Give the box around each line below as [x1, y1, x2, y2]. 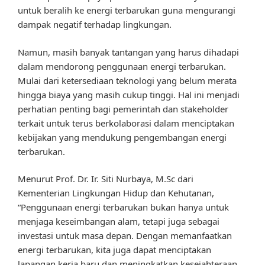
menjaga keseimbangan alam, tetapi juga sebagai [18, 215, 219, 228]
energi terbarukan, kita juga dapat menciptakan [18, 244, 211, 256]
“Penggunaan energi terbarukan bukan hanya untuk [18, 201, 229, 214]
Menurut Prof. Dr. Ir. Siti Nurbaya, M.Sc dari [18, 173, 193, 185]
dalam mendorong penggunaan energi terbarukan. [18, 60, 226, 72]
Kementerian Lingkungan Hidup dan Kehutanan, [18, 187, 214, 199]
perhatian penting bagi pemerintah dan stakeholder [18, 102, 228, 115]
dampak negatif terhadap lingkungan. [18, 18, 172, 31]
